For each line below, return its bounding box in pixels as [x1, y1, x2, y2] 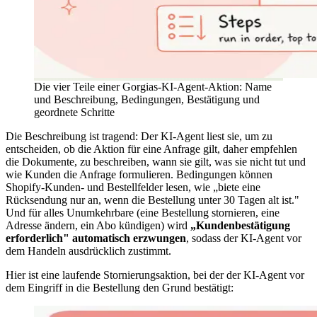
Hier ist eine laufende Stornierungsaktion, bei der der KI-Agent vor [6, 268, 304, 281]
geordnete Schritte [34, 105, 115, 118]
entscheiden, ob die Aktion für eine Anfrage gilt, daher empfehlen [6, 142, 297, 155]
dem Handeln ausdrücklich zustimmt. [6, 244, 171, 257]
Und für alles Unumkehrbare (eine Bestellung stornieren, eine [6, 206, 279, 219]
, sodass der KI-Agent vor [186, 231, 301, 244]
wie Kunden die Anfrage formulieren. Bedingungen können [6, 168, 272, 180]
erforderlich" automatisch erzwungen [6, 231, 186, 244]
